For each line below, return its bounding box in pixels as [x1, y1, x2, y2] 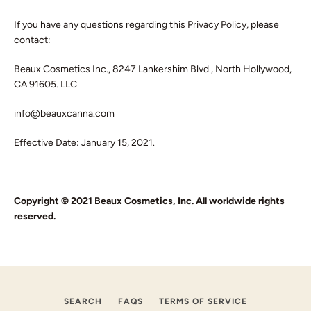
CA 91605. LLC [14, 78, 77, 90]
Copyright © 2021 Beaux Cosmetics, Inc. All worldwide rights [14, 195, 285, 207]
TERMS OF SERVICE [159, 296, 247, 306]
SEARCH [64, 296, 102, 306]
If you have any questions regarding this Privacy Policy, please [14, 19, 279, 31]
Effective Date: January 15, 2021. [14, 137, 155, 149]
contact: [14, 34, 55, 46]
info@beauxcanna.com [14, 108, 115, 119]
